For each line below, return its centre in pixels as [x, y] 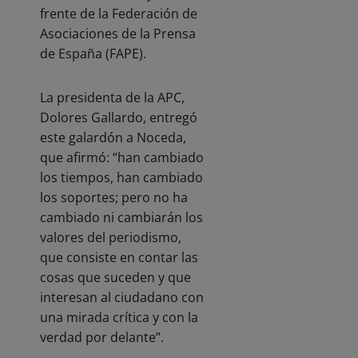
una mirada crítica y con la [119, 317]
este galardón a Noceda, [113, 137]
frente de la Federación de [119, 13]
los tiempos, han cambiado [121, 177]
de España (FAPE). [93, 53]
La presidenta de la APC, [112, 97]
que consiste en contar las [119, 257]
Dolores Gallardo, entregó [119, 117]
